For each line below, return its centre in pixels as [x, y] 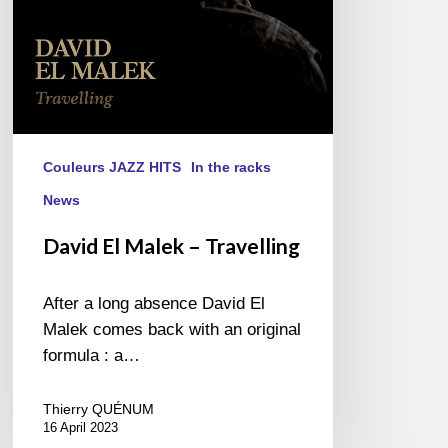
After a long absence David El [154, 304]
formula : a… [92, 356]
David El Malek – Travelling [172, 246]
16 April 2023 [81, 428]
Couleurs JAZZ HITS [112, 167]
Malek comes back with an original [172, 330]
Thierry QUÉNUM [99, 409]
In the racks [231, 167]
